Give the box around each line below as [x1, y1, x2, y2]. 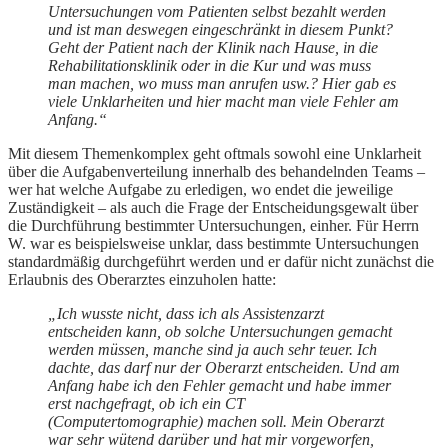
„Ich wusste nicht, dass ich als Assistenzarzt [48, 305, 324, 323]
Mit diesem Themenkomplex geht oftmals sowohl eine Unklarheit [8, 145, 421, 163]
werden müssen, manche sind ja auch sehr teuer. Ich [48, 341, 377, 359]
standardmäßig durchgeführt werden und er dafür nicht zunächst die [8, 253, 434, 271]
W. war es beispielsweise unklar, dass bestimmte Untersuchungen [8, 235, 419, 253]
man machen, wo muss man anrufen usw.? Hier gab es [48, 75, 396, 93]
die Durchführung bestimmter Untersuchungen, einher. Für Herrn [8, 217, 419, 235]
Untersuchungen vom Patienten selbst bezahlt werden [48, 3, 386, 21]
